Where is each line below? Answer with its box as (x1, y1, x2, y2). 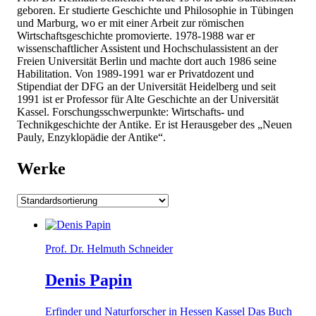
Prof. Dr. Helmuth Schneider (45, 242, 173, 255)
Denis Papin (45, 270, 132, 289)
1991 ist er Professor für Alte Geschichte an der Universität (17, 93, 279, 106)
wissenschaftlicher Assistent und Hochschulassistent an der (17, 42, 278, 55)
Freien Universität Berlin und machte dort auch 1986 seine (17, 55, 276, 68)
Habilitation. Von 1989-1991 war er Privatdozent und (17, 68, 254, 80)
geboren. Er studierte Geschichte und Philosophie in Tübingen (17, 4, 293, 17)
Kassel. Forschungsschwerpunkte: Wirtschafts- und (17, 106, 244, 119)
